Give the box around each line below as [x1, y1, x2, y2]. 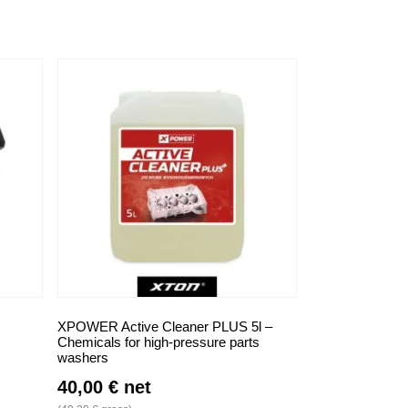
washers [57, 350, 108, 366]
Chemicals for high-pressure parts [57, 334, 260, 351]
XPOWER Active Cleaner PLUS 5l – [57, 319, 272, 335]
